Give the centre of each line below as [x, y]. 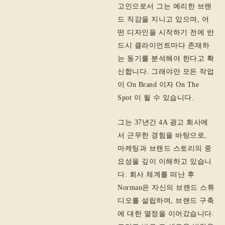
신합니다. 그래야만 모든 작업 [166, 72]
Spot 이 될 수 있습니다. [156, 98]
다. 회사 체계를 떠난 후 [156, 174]
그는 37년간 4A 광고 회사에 [163, 122]
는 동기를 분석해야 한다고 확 [166, 59]
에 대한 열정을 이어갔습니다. [166, 213]
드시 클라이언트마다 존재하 [163, 46]
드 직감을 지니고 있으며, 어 [163, 20]
